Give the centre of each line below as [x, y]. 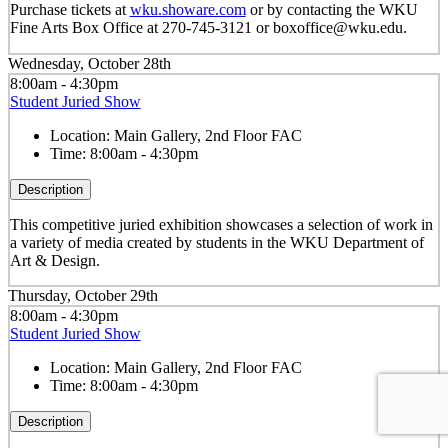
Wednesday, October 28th [89, 63]
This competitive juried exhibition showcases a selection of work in [221, 224]
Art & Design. [54, 260]
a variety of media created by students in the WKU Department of [216, 242]
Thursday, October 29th [83, 296]
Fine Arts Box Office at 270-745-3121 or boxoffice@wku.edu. [208, 28]
